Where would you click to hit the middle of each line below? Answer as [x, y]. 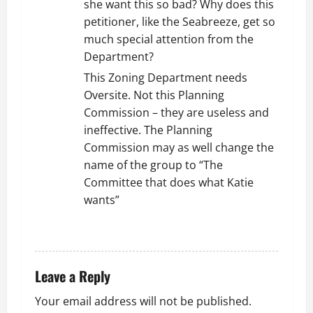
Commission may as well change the [179, 147]
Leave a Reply [73, 276]
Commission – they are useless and [176, 112]
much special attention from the [169, 39]
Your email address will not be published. [143, 301]
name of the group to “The [153, 165]
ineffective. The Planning [148, 130]
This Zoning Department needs [166, 78]
